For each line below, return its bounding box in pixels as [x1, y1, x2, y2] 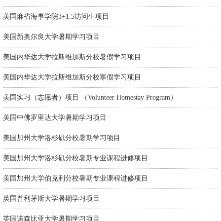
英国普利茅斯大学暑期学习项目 [3, 195, 100, 203]
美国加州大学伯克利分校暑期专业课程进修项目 [3, 175, 148, 183]
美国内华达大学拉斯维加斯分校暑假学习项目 [3, 53, 141, 61]
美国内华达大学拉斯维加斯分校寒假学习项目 [3, 74, 141, 81]
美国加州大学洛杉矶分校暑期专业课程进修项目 [3, 154, 148, 162]
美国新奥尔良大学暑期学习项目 [3, 33, 100, 41]
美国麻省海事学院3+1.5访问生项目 [3, 13, 109, 21]
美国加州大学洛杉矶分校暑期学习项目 [3, 134, 120, 142]
